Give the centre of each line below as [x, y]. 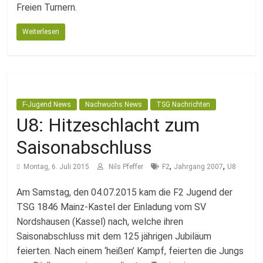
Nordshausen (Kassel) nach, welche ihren [100, 222]
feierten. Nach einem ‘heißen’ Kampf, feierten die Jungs [130, 251]
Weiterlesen [41, 32]
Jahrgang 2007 [199, 167]
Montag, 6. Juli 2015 [57, 167]
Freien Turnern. [47, 7]
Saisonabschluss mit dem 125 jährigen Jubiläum [114, 236]
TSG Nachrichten [183, 104]
